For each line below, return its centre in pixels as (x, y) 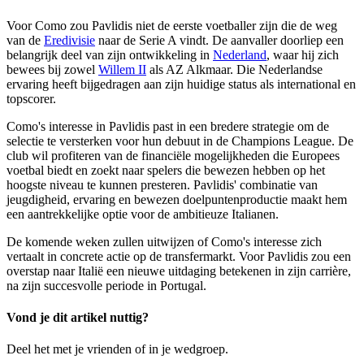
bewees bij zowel (52, 69)
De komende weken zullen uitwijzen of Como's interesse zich (164, 241)
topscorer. (31, 98)
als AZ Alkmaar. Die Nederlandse (234, 69)
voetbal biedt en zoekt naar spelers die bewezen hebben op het (166, 170)
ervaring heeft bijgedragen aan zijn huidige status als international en (181, 84)
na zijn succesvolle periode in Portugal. (106, 285)
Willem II (122, 69)
